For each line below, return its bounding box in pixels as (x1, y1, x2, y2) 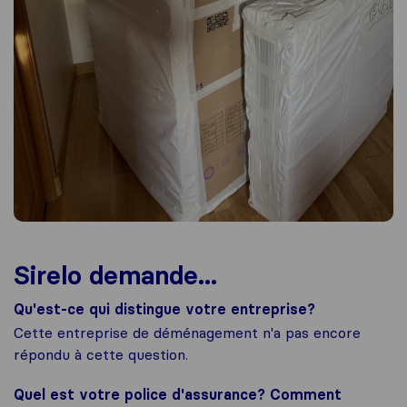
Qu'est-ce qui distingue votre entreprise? (14, 300, 315, 319)
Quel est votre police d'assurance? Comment (14, 385, 342, 404)
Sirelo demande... (14, 260, 217, 292)
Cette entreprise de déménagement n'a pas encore (14, 323, 361, 342)
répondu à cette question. (14, 345, 188, 364)
